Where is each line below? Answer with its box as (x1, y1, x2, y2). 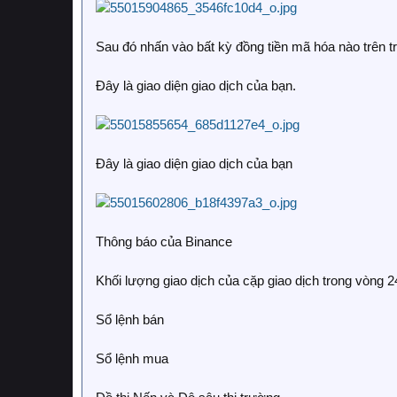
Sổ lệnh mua (96, 351, 168, 366)
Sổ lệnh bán (96, 312, 164, 327)
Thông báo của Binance (96, 234, 232, 249)
